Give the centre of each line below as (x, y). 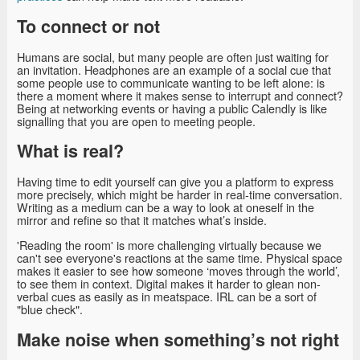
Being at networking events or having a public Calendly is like (172, 108)
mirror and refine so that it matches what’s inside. (142, 220)
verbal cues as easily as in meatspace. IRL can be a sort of (167, 296)
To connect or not (88, 26)
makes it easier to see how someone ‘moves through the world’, (178, 270)
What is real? (70, 151)
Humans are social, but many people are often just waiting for (173, 56)
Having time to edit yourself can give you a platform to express (175, 182)
